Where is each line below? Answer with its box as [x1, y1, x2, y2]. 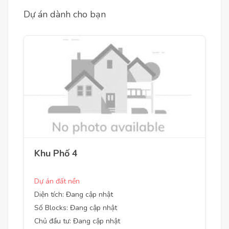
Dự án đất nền [34, 176, 80, 186]
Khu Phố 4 [34, 147, 78, 159]
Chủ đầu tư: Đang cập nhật [34, 216, 120, 226]
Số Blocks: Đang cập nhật [34, 203, 117, 213]
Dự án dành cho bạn [24, 8, 106, 20]
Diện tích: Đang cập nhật [34, 190, 113, 199]
